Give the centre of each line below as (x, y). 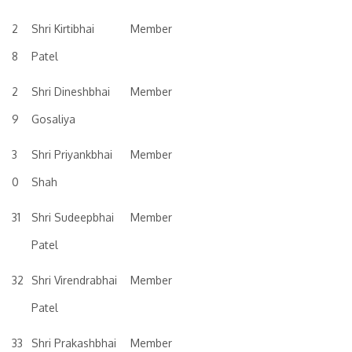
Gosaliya (53, 119)
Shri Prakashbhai (74, 343)
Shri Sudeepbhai (73, 217)
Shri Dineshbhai (71, 92)
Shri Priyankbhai (72, 154)
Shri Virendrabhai (74, 280)
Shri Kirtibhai (63, 29)
